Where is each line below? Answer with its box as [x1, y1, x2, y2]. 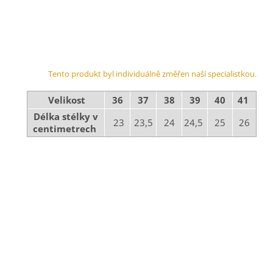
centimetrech [33, 122, 99, 135]
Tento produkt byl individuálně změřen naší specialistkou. [48, 68, 257, 80]
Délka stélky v [34, 110, 99, 123]
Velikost [48, 94, 86, 107]
